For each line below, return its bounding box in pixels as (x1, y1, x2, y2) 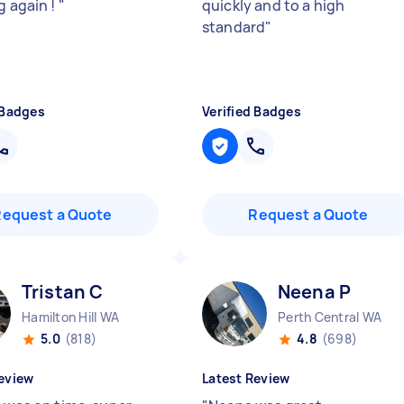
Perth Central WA (278, 308, 381, 326)
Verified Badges (202, 103, 301, 120)
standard (202, 17, 266, 37)
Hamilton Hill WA (22, 308, 119, 326)
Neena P (278, 280, 352, 304)
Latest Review (202, 370, 290, 387)
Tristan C (22, 280, 104, 304)
